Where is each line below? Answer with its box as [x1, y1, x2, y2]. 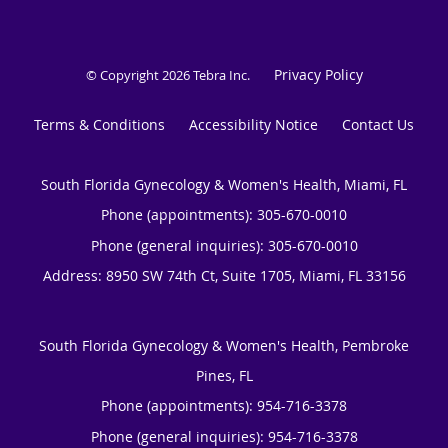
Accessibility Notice [189, 114, 318, 134]
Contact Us [342, 114, 414, 134]
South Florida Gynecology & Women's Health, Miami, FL [41, 174, 407, 194]
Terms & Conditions [34, 114, 165, 134]
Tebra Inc [192, 65, 247, 84]
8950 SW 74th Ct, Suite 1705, [105, 265, 299, 285]
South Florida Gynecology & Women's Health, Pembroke [39, 335, 409, 355]
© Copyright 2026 [85, 65, 193, 84]
